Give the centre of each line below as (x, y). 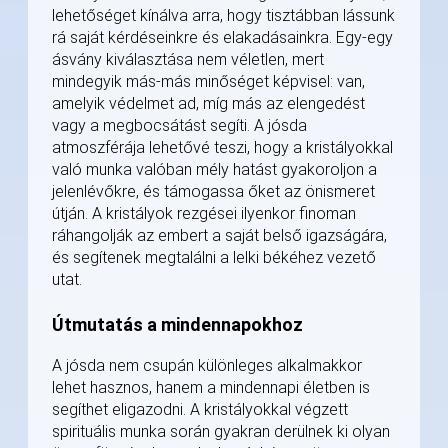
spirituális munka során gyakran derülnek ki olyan (221, 432)
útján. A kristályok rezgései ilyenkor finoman (204, 214)
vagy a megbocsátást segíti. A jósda (179, 126)
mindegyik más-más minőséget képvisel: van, (208, 82)
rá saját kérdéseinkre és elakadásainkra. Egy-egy (222, 38)
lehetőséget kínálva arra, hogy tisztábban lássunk (223, 16)
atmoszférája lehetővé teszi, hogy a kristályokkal (222, 148)
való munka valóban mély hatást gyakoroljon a (214, 170)
